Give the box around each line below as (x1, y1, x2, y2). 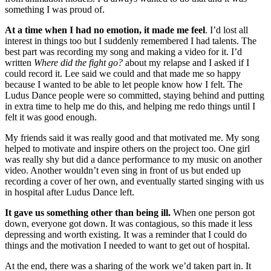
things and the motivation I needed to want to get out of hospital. (5, 240, 250, 251)
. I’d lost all (205, 25, 248, 36)
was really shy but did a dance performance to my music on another (5, 154, 262, 165)
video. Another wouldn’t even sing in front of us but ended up (5, 165, 241, 176)
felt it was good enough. (5, 112, 97, 123)
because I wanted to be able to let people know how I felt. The (5, 79, 243, 90)
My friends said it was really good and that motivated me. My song (5, 132, 260, 143)
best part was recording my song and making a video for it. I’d (5, 47, 242, 57)
